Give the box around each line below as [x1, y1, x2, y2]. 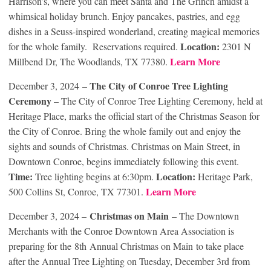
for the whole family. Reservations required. [8, 40, 180, 53]
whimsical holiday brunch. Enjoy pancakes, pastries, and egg [8, 10, 240, 23]
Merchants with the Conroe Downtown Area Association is [8, 224, 234, 238]
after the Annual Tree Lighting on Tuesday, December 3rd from [8, 255, 250, 268]
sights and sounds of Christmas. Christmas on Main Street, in [8, 140, 240, 153]
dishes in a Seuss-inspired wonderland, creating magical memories [8, 25, 260, 38]
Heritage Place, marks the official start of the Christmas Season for [8, 109, 260, 123]
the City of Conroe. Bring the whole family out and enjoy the [8, 125, 241, 138]
